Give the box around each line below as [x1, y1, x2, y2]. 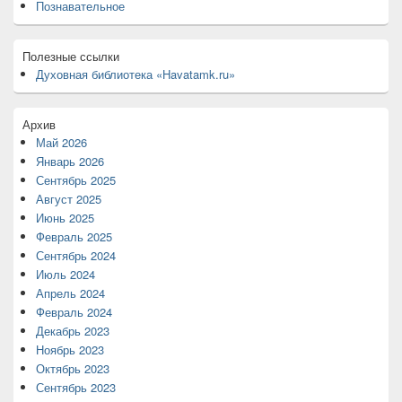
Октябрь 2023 [36, 360, 109, 377]
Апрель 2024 [36, 284, 105, 301]
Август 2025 [36, 190, 101, 207]
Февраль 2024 [36, 303, 112, 320]
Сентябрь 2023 [36, 379, 116, 396]
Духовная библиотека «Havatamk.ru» [36, 66, 235, 83]
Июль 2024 [36, 266, 95, 283]
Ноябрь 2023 [36, 341, 104, 358]
